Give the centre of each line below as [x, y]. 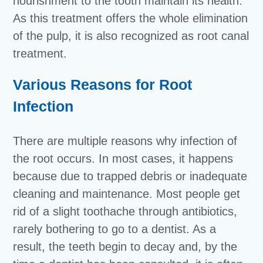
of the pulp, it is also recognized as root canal [131, 36]
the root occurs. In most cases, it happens [123, 159]
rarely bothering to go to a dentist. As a [115, 229]
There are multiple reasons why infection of [125, 141]
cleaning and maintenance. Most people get [127, 194]
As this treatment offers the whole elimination [131, 18]
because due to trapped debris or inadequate [130, 176]
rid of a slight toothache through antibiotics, [125, 211]
